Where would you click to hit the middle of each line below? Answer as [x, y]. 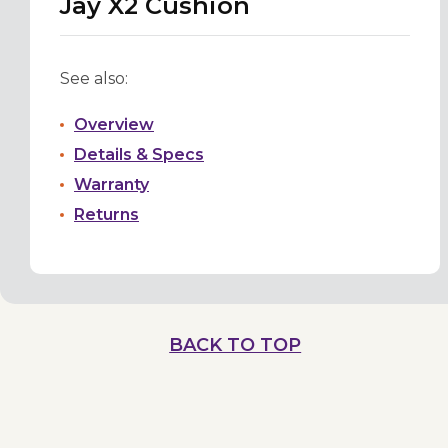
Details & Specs [139, 155]
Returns [106, 215]
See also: [94, 79]
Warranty [111, 185]
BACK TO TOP [235, 345]
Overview [114, 125]
